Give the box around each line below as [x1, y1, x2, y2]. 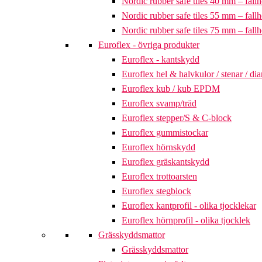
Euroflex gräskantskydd [122, 157, 209, 167]
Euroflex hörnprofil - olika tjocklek [122, 215, 250, 226]
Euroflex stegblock [122, 186, 191, 196]
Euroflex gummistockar [122, 127, 208, 138]
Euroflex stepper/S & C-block [122, 113, 232, 123]
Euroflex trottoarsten [122, 171, 197, 182]
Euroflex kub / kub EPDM [122, 84, 220, 94]
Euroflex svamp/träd [122, 98, 196, 109]
